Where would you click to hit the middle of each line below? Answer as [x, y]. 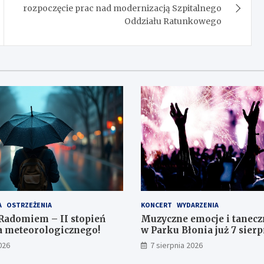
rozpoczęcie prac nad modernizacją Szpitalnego [123, 8]
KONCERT [156, 205]
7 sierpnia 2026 [176, 245]
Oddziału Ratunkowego [173, 21]
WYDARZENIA [198, 205]
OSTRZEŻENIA [29, 205]
